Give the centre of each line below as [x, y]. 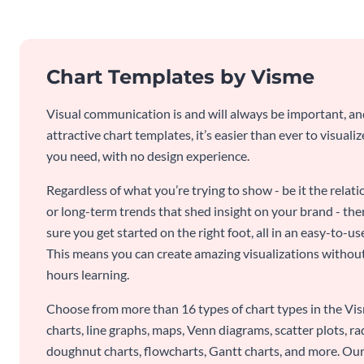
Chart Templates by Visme [180, 76]
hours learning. [88, 274]
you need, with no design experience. [148, 155]
